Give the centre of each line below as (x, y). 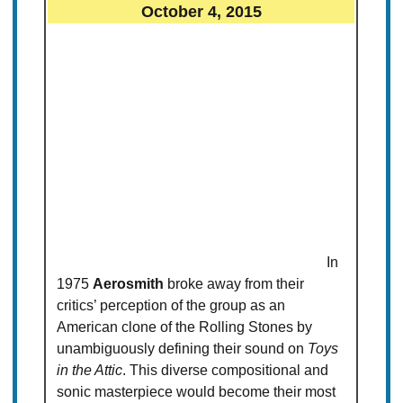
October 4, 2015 (201, 12)
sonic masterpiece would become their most (197, 392)
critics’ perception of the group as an (171, 306)
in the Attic (90, 371)
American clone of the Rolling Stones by (185, 327)
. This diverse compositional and (226, 371)
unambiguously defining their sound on (183, 349)
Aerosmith (129, 284)
